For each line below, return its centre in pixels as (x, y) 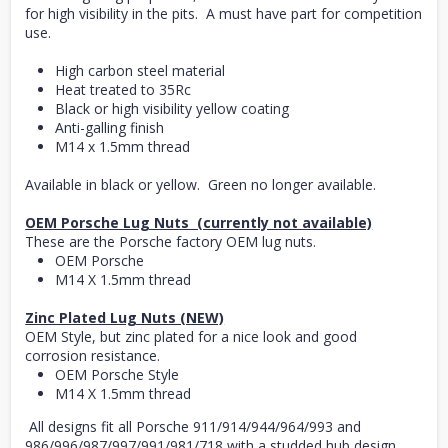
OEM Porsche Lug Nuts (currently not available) (199, 222)
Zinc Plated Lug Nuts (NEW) (125, 317)
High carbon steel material (142, 70)
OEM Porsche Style (117, 374)
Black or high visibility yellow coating (172, 108)
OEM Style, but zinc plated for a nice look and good (191, 336)
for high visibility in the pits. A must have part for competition (224, 13)
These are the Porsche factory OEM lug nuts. (171, 241)
